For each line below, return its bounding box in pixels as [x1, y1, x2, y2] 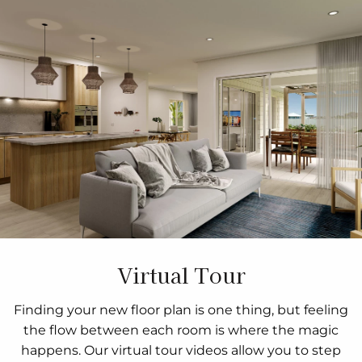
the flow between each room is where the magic [23, 322, 339, 338]
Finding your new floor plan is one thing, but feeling [14, 301, 348, 318]
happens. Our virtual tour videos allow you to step [21, 342, 341, 358]
